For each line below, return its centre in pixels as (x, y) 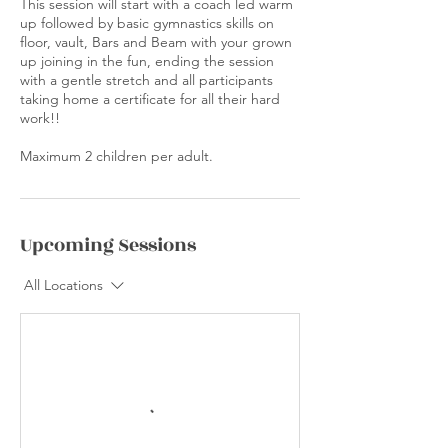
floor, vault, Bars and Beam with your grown (156, 42)
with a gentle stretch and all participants (146, 80)
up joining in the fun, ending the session (147, 61)
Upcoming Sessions (108, 245)
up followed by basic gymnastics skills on (147, 23)
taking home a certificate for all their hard (150, 99)
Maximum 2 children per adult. (116, 156)
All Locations (63, 285)
